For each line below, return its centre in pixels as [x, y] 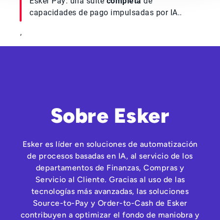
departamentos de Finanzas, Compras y [110, 168]
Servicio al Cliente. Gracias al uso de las [110, 180]
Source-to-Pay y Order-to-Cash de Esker [110, 203]
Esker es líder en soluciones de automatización [110, 144]
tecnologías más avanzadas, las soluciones [110, 192]
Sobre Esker [110, 116]
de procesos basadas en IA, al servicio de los [110, 156]
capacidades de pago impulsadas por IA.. [106, 13]
